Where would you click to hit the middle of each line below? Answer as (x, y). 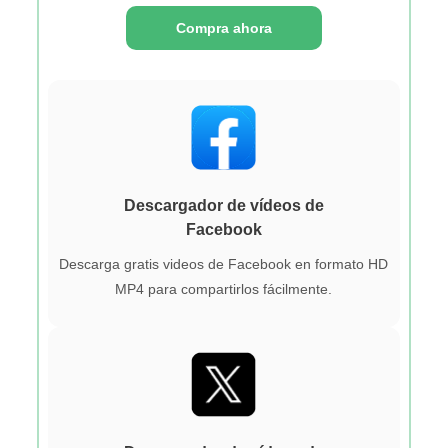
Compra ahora (223, 27)
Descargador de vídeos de (223, 205)
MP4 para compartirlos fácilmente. (224, 288)
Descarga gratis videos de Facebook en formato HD (224, 263)
